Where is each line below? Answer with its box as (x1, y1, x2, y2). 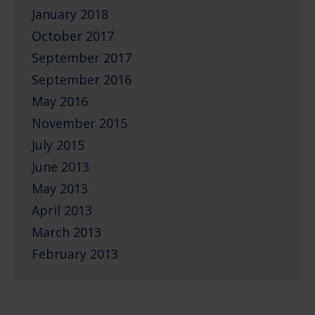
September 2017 (32, 49, 131, 66)
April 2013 (32, 201, 92, 219)
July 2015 (32, 136, 84, 153)
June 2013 (32, 157, 89, 175)
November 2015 (32, 114, 127, 131)
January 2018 (32, 5, 108, 22)
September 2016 (32, 70, 131, 88)
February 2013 (32, 245, 118, 262)
